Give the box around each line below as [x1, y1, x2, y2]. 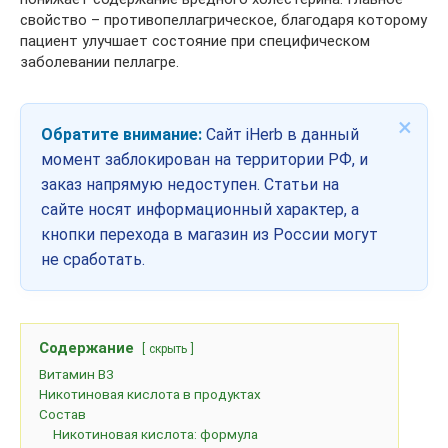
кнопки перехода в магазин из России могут [41, 224, 378, 244]
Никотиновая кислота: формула [53, 425, 258, 442]
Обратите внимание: [41, 124, 202, 144]
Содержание [39, 338, 134, 357]
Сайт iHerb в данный [202, 124, 359, 144]
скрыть [149, 341, 187, 356]
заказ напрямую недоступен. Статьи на [41, 174, 339, 194]
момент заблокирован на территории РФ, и [41, 149, 368, 169]
